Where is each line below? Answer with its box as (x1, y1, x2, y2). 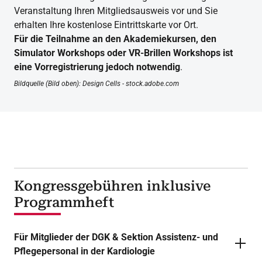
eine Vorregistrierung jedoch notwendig (14, 61, 180, 73)
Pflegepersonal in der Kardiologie (14, 246, 155, 257)
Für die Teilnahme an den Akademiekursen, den (14, 33, 216, 44)
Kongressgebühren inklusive (14, 178, 211, 194)
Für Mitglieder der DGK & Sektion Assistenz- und (14, 232, 218, 243)
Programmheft (14, 194, 114, 211)
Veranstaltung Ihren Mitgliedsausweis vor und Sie (14, 5, 218, 16)
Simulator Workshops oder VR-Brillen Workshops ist (14, 47, 233, 58)
